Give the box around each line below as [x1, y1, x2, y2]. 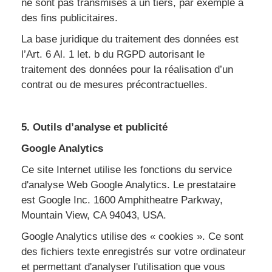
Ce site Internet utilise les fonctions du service [21, 164, 232, 175]
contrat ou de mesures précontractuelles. [21, 79, 208, 90]
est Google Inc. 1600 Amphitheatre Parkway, [21, 194, 223, 206]
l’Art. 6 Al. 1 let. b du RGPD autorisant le [21, 49, 205, 60]
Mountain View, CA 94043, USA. [21, 209, 166, 221]
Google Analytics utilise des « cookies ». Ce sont [21, 231, 243, 242]
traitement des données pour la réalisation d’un [21, 64, 233, 75]
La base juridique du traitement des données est [21, 33, 239, 45]
